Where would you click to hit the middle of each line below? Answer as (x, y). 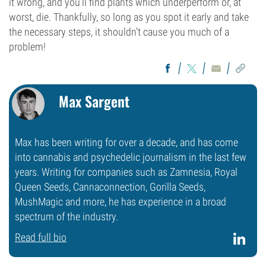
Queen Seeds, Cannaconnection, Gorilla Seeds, (110, 187)
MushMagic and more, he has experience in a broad (121, 202)
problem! (27, 47)
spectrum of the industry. (66, 216)
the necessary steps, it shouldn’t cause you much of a (119, 32)
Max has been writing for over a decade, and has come (126, 142)
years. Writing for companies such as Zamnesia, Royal (126, 172)
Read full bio (41, 237)
